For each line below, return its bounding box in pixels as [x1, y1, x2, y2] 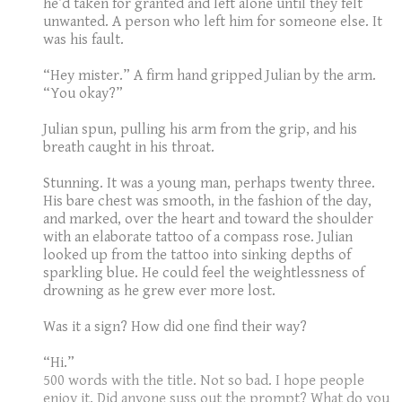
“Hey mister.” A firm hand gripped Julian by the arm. [43, 66, 376, 85]
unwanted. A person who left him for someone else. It [43, 13, 382, 31]
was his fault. [43, 31, 124, 49]
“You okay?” [43, 84, 123, 103]
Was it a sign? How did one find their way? [43, 318, 307, 336]
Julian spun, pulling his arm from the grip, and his [43, 120, 357, 139]
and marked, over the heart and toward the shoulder [43, 210, 373, 229]
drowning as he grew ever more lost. [43, 282, 279, 301]
